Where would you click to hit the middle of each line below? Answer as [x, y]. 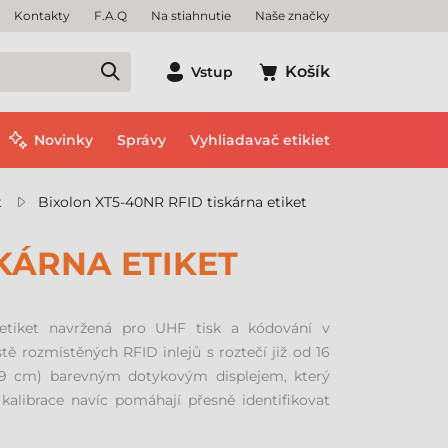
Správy [141, 140]
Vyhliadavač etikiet [260, 140]
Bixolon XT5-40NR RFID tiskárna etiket [172, 202]
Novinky [63, 140]
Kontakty [42, 15]
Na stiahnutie [191, 15]
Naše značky [292, 15]
